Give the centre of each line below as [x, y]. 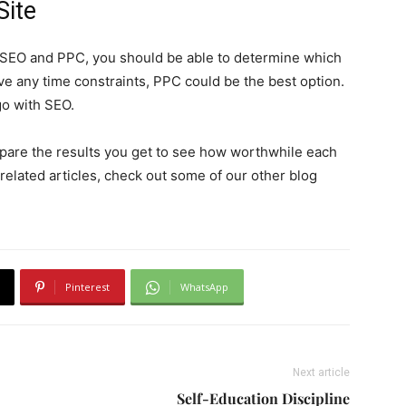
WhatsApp [204, 287]
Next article [321, 372]
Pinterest [87, 287]
